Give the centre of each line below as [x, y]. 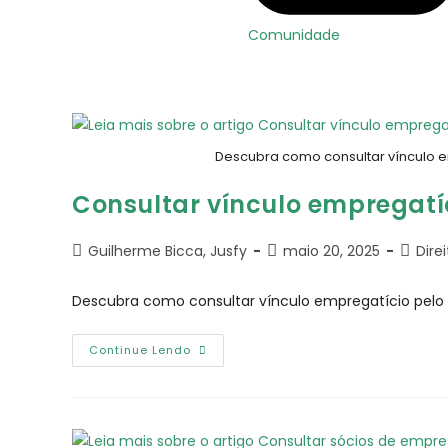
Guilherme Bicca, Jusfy [167, 250]
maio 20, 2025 [331, 250]
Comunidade [294, 34]
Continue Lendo [140, 349]
